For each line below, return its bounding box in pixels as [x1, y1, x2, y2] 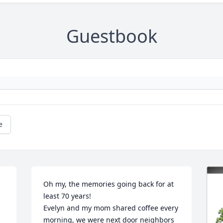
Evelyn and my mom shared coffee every [43, 203, 179, 213]
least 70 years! [43, 191, 96, 201]
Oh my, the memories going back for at [43, 179, 174, 189]
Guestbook [66, 24, 157, 48]
